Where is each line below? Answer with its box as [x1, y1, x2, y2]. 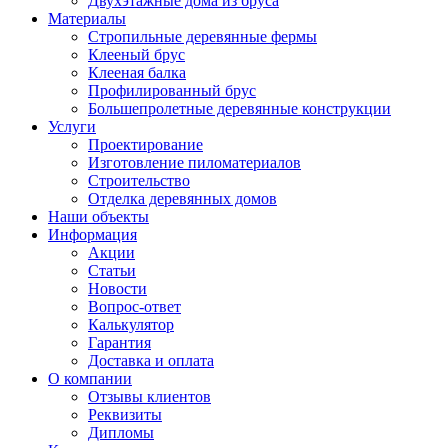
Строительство [88, 172, 190, 189]
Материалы [48, 10, 126, 27]
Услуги [48, 118, 96, 135]
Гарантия [88, 334, 151, 351]
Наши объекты [48, 208, 149, 225]
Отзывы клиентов [88, 388, 211, 405]
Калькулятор [88, 316, 174, 333]
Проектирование [88, 136, 203, 153]
